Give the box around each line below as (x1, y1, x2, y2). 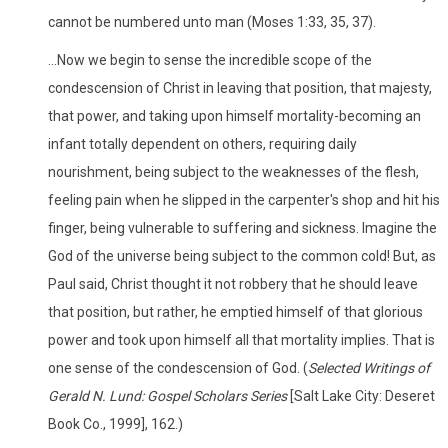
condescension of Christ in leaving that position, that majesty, (48, 79, 432, 96)
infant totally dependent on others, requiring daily (48, 135, 357, 152)
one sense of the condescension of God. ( (48, 359, 308, 376)
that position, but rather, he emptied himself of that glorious (48, 303, 423, 320)
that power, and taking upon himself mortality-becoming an (48, 107, 421, 124)
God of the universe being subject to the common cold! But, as (48, 247, 436, 264)
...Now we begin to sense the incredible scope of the (48, 51, 372, 68)
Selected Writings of (308, 359, 430, 376)
